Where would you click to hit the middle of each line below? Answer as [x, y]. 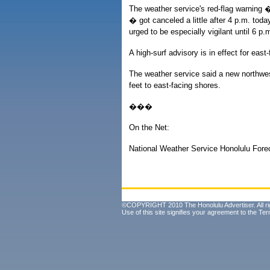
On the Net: [149, 127]
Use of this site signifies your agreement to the [190, 212]
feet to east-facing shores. [175, 85]
